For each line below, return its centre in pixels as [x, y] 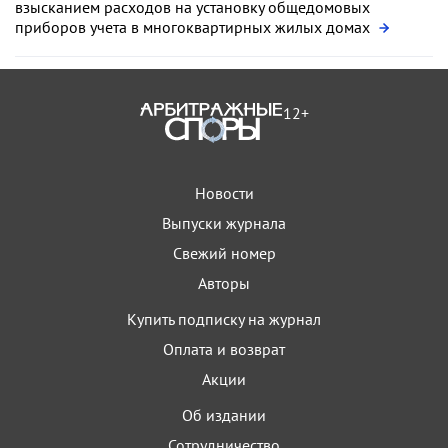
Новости [224, 193]
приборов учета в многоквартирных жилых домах [194, 26]
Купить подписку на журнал [224, 319]
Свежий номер [224, 253]
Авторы [224, 283]
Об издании [224, 415]
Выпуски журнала [224, 223]
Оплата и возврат [224, 349]
